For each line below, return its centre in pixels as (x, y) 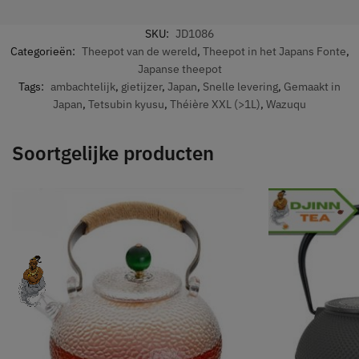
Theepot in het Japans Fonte (274, 51)
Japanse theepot (179, 69)
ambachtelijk (83, 86)
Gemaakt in (312, 86)
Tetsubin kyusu (126, 104)
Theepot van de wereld (139, 51)
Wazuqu (286, 104)
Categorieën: (44, 51)
